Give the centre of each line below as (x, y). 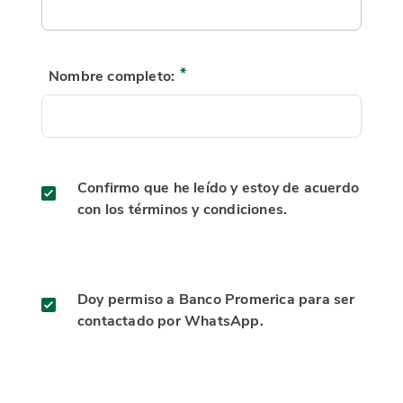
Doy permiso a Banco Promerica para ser (216, 300)
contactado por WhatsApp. (170, 321)
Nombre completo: (112, 76)
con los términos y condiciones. (183, 210)
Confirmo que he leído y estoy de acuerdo (218, 188)
